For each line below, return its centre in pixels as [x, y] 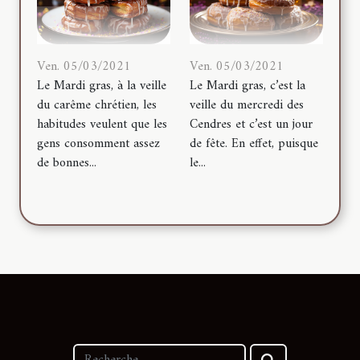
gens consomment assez [98, 144]
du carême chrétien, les [97, 106]
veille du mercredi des [247, 106]
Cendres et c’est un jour [251, 125]
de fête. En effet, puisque [254, 144]
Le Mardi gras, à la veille [102, 86]
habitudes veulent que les [102, 125]
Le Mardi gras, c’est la [247, 86]
